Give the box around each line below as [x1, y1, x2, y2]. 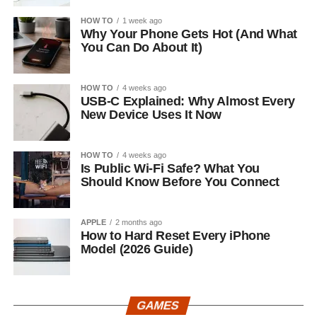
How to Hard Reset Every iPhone [80, 229, 271, 243]
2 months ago [115, 218, 162, 226]
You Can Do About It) [80, 40, 202, 54]
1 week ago [122, 16, 162, 25]
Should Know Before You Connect [80, 175, 280, 189]
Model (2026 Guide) [80, 242, 193, 256]
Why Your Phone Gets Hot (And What [80, 27, 298, 41]
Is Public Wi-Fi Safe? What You [80, 161, 260, 175]
